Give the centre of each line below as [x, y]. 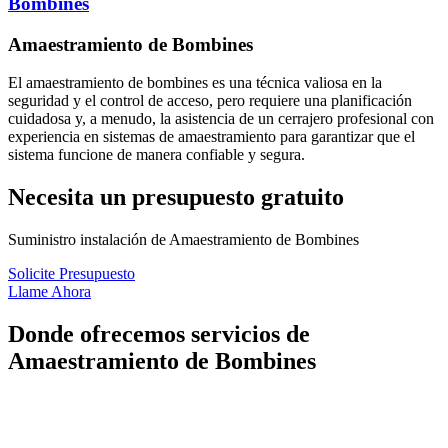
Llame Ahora [49, 292]
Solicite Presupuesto [71, 274]
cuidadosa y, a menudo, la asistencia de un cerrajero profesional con [221, 119]
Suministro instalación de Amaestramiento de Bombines [183, 240]
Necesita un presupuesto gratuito [176, 197]
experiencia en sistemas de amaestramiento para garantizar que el [211, 137]
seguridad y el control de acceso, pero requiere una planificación [210, 101]
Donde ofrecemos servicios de [159, 334]
